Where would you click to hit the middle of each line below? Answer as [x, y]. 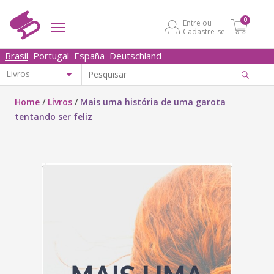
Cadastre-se [204, 31]
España [89, 56]
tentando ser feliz [54, 117]
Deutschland [135, 56]
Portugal [51, 56]
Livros [60, 102]
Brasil [17, 56]
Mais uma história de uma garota [153, 102]
